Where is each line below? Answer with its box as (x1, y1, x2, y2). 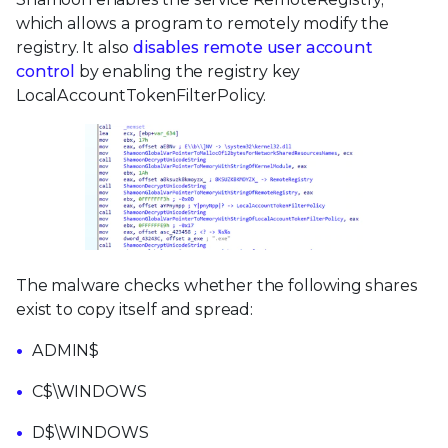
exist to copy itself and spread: (16, 299, 253, 319)
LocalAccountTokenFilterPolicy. (16, 86, 267, 106)
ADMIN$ (32, 340, 100, 360)
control (16, 62, 75, 82)
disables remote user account (133, 38, 373, 58)
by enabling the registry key (74, 62, 301, 82)
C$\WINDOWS (32, 381, 147, 401)
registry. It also (16, 38, 134, 58)
